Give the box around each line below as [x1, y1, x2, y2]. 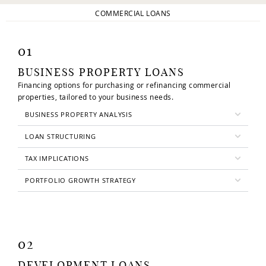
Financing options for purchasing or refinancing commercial [18, 80, 231, 90]
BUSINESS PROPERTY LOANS [18, 68, 185, 79]
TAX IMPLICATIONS [25, 153, 89, 163]
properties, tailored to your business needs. [18, 92, 174, 102]
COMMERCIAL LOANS [95, 8, 171, 18]
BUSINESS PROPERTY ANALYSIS [25, 109, 132, 119]
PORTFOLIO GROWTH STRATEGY [25, 175, 136, 185]
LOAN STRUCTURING [25, 131, 96, 141]
